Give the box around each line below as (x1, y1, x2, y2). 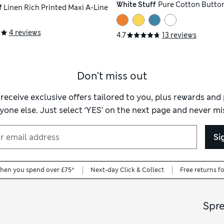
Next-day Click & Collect (90, 166, 164, 174)
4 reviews (8, 28, 41, 37)
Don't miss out (77, 69, 147, 83)
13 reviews (162, 30, 196, 40)
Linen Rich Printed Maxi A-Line (3, 3, 108, 12)
